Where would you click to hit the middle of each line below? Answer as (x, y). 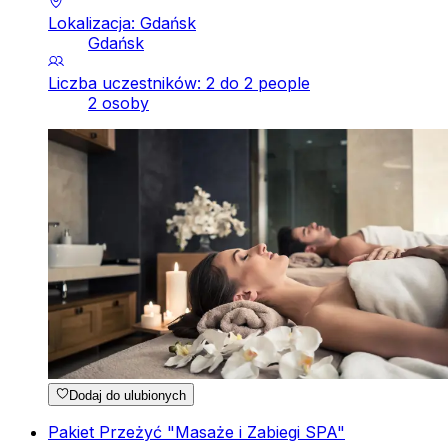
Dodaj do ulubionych (128, 395)
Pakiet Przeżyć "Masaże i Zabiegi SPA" (196, 431)
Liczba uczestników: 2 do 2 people (179, 83)
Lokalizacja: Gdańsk (122, 23)
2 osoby (118, 103)
